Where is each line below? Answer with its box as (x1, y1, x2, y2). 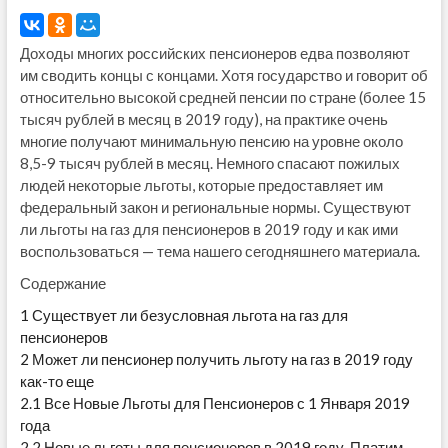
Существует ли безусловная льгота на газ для (28, 306, 348, 324)
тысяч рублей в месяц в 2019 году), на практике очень (19, 110, 388, 128)
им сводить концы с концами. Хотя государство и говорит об (19, 66, 428, 84)
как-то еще (19, 372, 94, 390)
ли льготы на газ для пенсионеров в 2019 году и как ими (19, 220, 398, 238)
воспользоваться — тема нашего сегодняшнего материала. (19, 242, 420, 260)
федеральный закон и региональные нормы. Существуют (19, 198, 411, 216)
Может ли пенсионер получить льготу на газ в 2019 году (28, 350, 413, 368)
